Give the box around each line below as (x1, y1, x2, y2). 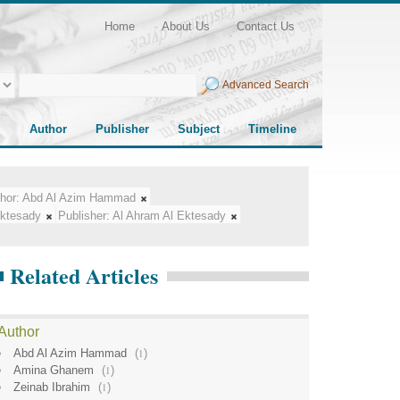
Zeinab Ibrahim (13, 380, 90, 394)
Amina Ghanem (13, 363, 94, 377)
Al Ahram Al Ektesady (112, 209, 226, 222)
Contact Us (237, 20, 295, 33)
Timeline (248, 122, 296, 136)
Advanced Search (222, 78, 309, 91)
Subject (178, 122, 220, 136)
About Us (162, 20, 210, 33)
